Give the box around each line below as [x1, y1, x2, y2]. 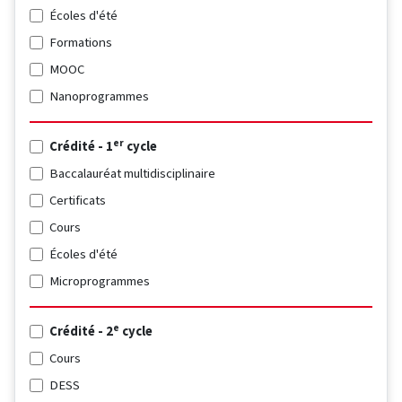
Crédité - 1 [49, 137, 114, 156]
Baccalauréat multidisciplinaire [49, 164, 216, 183]
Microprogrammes [49, 272, 151, 291]
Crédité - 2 [49, 322, 114, 341]
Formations [49, 33, 113, 52]
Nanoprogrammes [49, 87, 150, 106]
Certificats [49, 191, 107, 210]
